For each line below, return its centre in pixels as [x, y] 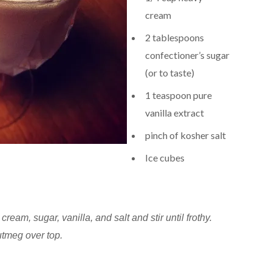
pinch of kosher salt [185, 135]
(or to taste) [169, 72]
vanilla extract [174, 112]
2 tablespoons [174, 37]
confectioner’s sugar [187, 55]
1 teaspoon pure [178, 95]
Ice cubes [165, 157]
